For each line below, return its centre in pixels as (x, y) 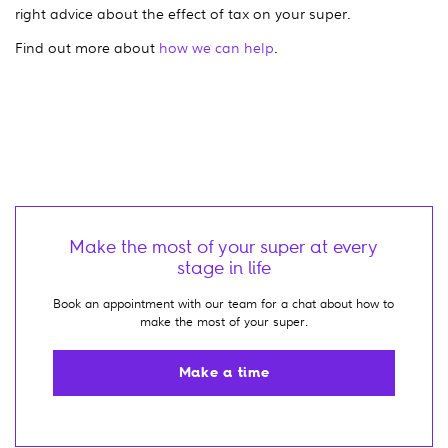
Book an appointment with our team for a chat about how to (224, 302)
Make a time (224, 373)
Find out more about (87, 46)
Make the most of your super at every (224, 246)
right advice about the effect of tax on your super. (183, 12)
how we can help (216, 46)
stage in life (223, 267)
